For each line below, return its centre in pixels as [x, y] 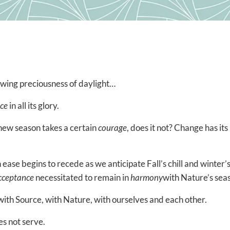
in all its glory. [35, 106]
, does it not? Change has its [177, 128]
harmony [147, 178]
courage [112, 128]
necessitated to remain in [82, 178]
